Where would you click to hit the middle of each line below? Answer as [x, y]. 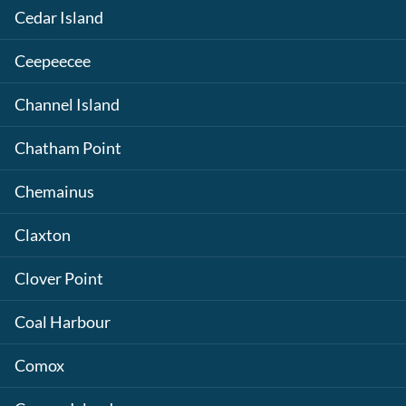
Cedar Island [59, 18]
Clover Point [59, 279]
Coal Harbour [63, 322]
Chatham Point [68, 148]
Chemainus [54, 192]
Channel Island [67, 105]
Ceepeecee [53, 61]
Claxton [43, 235]
